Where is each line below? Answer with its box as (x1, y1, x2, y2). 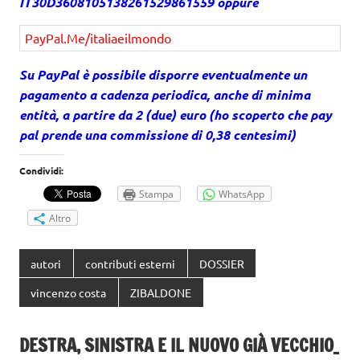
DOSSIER (198, 256, 244, 271)
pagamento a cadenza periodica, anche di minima (19, 85, 310, 103)
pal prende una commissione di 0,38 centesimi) (19, 125, 296, 143)
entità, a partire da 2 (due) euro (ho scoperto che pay (19, 105, 332, 123)
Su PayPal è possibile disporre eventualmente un (19, 65, 307, 83)
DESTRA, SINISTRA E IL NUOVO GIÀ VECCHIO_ (19, 332, 338, 358)
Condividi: (19, 163, 63, 177)
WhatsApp (219, 186, 264, 201)
